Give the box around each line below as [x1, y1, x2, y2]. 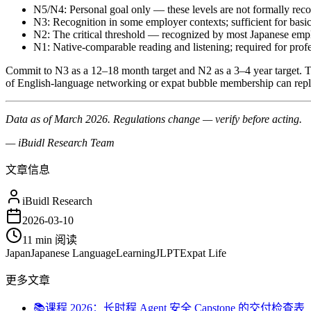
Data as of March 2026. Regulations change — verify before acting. [6, 113, 302, 126]
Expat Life [180, 247, 226, 260]
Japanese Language [31, 247, 116, 260]
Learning [116, 247, 155, 260]
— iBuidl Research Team [6, 137, 115, 149]
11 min [22, 234, 52, 246]
